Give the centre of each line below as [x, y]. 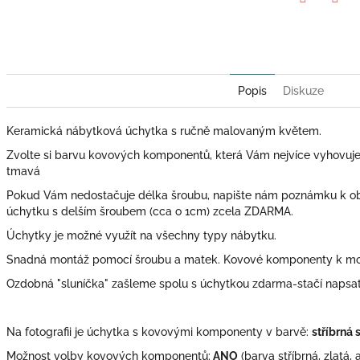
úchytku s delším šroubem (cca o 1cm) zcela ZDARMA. [150, 211]
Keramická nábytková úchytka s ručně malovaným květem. [164, 131]
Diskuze [303, 90]
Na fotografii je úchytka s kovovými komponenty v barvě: [159, 331]
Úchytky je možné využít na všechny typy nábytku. [141, 235]
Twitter [321, 20]
